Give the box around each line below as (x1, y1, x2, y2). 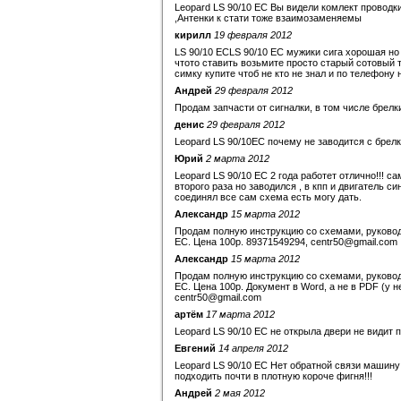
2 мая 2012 (215, 388, 265, 398)
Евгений (175, 343, 216, 354)
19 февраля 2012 (214, 30, 292, 40)
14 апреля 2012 (218, 343, 288, 354)
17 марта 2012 (206, 309, 275, 320)
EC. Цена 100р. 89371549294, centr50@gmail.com (175, 236, 397, 247)
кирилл (175, 30, 211, 40)
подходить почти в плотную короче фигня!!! (175, 371, 372, 381)
